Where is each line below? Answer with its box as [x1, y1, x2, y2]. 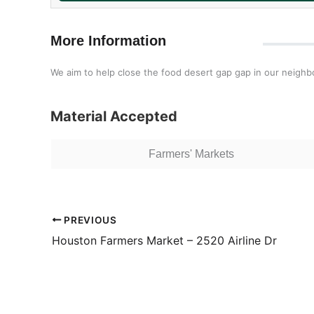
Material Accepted [50, 108, 177, 125]
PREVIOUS [61, 214, 117, 226]
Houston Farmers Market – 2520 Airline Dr [52, 233, 277, 247]
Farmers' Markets [148, 148, 234, 160]
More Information [50, 33, 166, 48]
